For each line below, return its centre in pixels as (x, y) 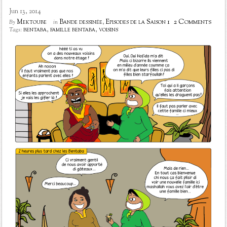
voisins (108, 30)
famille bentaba (72, 30)
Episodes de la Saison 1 (138, 22)
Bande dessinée (81, 22)
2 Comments (192, 22)
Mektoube (31, 22)
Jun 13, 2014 (25, 11)
